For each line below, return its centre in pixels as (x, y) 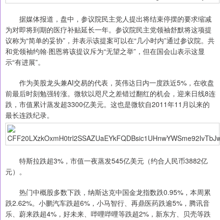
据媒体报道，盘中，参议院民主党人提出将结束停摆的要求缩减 (109, 19)
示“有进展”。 (25, 62)
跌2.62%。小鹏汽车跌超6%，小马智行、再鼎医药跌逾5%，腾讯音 (108, 203)
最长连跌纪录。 (29, 115)
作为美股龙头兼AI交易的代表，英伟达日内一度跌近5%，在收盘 (110, 83)
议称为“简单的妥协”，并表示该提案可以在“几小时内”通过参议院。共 (110, 41)
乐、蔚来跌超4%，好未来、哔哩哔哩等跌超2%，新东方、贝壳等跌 (108, 214)
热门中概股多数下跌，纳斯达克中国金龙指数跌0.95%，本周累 (108, 192)
